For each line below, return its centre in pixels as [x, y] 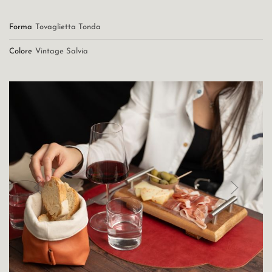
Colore [21, 51]
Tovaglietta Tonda [68, 27]
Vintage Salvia [62, 51]
